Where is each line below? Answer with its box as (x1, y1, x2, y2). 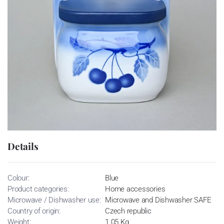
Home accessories (105, 184, 165, 193)
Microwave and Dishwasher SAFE (105, 195, 211, 204)
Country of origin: (7, 206, 60, 215)
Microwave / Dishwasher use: (7, 195, 101, 204)
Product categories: (7, 184, 69, 193)
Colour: (7, 173, 29, 182)
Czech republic (105, 206, 151, 215)
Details (7, 139, 38, 152)
